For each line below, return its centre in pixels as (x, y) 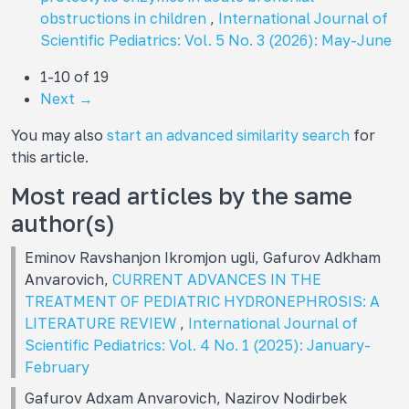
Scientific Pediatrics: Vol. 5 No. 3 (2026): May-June (216, 40)
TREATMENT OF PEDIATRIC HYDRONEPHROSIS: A (202, 301)
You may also (59, 135)
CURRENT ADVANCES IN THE (217, 279)
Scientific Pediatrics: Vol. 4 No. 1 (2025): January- (198, 345)
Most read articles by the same (182, 195)
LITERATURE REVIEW (102, 323)
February (57, 367)
